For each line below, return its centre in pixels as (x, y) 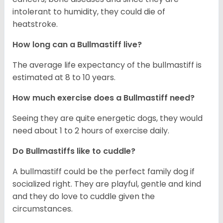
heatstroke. (35, 24)
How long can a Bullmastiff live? (77, 44)
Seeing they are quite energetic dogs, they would (108, 118)
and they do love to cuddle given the (84, 196)
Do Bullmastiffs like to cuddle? (74, 151)
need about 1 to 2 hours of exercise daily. (91, 130)
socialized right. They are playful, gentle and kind (107, 184)
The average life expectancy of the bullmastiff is (107, 65)
